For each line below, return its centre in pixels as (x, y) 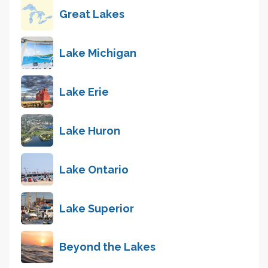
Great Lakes (92, 14)
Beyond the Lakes (107, 247)
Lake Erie (84, 92)
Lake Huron (90, 130)
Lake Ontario (94, 169)
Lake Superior (97, 208)
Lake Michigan (98, 53)
